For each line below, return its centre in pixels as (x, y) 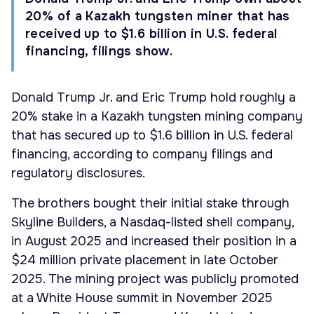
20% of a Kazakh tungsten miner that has (158, 16)
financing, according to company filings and (142, 155)
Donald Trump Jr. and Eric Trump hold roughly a (153, 98)
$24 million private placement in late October (145, 260)
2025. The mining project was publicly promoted (155, 279)
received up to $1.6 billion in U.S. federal (151, 34)
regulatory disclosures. (78, 173)
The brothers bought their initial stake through (150, 204)
